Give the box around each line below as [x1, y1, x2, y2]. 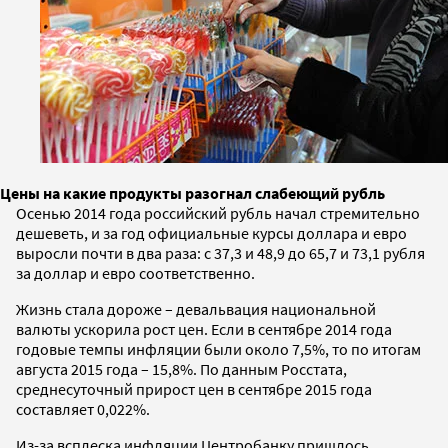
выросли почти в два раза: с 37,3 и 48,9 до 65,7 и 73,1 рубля [16, 242, 425, 263]
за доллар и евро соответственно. [16, 262, 255, 283]
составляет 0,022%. [16, 398, 150, 419]
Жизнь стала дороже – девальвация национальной [16, 298, 376, 319]
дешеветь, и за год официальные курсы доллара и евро [16, 222, 407, 243]
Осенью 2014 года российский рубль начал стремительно [16, 202, 420, 223]
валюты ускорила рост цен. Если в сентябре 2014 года [16, 318, 392, 339]
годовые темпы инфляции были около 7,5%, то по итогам [16, 338, 421, 359]
